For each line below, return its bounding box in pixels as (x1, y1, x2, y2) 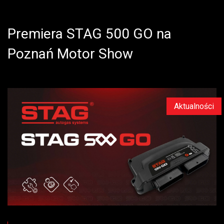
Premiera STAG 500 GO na (7, 25, 171, 42)
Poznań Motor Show (7, 45, 136, 62)
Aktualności (174, 101, 214, 111)
